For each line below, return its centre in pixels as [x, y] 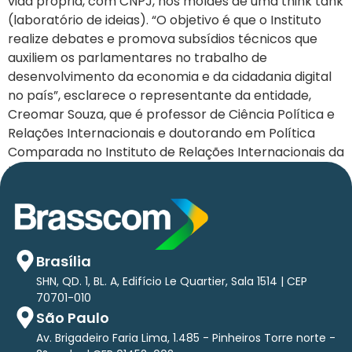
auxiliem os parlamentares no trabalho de [137, 58]
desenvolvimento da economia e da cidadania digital [170, 77]
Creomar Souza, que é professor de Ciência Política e [171, 114]
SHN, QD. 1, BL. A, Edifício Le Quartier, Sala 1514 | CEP [171, 281]
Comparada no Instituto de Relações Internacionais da [176, 152]
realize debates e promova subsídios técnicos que [163, 39]
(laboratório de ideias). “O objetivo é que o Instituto [165, 20]
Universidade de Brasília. [82, 171]
